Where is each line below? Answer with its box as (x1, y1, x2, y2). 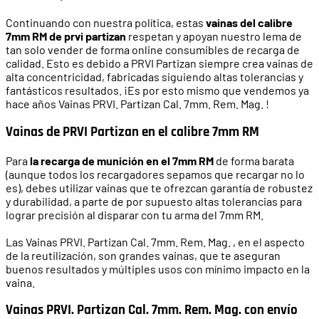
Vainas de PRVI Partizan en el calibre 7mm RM (6, 123, 259, 140)
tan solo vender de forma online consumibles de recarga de (6, 43, 300, 57)
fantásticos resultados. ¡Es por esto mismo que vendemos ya (6, 83, 309, 98)
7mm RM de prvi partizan (6, 29, 126, 43)
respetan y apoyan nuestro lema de (126, 29, 302, 43)
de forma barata (214, 153, 294, 167)
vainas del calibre (206, 16, 293, 30)
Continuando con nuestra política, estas (6, 16, 206, 30)
